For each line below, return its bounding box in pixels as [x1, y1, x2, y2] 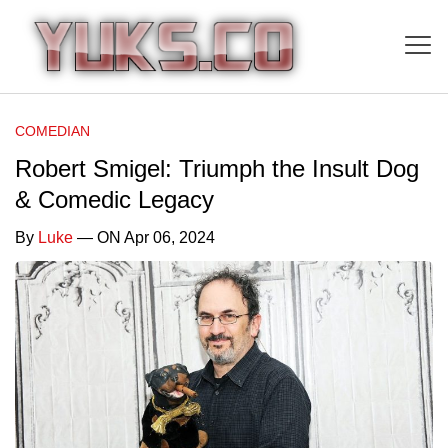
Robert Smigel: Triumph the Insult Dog [15, 154, 419, 182]
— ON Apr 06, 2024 [73, 228, 215, 246]
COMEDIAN [15, 122, 90, 139]
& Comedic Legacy [15, 185, 214, 213]
